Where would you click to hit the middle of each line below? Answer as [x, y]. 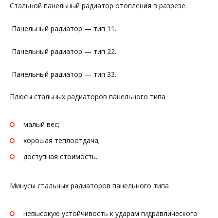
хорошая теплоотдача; [62, 140]
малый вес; [41, 125]
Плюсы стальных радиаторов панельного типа [88, 97]
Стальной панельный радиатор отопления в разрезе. [98, 6]
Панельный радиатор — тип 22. [63, 51]
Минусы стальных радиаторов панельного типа [89, 186]
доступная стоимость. [60, 156]
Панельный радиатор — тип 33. [63, 74]
